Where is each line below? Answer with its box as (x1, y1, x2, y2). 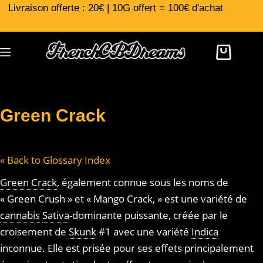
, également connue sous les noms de (57, 176, 228, 189)
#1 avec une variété (96, 225, 191, 238)
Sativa (42, 208, 69, 222)
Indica (191, 225, 218, 238)
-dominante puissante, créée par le (69, 208, 228, 222)
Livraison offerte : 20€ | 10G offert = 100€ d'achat (8, 2, 224, 14)
